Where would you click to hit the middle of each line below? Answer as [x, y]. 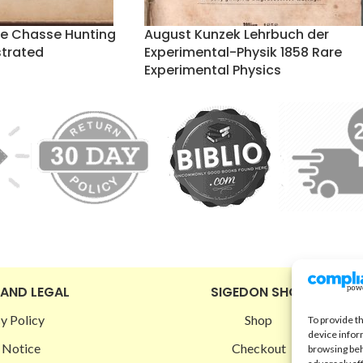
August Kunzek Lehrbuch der [237, 34]
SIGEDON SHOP [258, 292]
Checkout [258, 348]
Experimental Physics [213, 70]
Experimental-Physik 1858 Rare [243, 52]
